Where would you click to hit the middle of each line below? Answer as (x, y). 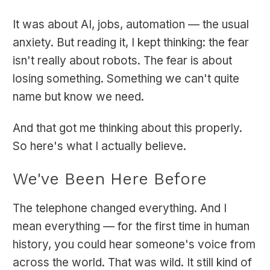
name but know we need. (78, 97)
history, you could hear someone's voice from (134, 245)
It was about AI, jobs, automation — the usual (131, 25)
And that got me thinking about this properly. (127, 128)
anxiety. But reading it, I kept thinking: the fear (131, 43)
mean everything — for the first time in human (131, 227)
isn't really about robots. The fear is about (122, 61)
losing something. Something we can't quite (126, 79)
